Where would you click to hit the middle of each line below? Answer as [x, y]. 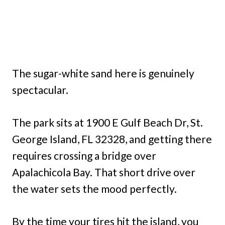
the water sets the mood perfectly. [94, 188]
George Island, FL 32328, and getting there [112, 139]
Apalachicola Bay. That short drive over [104, 172]
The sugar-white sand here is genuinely [103, 73]
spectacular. [40, 89]
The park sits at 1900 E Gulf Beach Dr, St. [107, 122]
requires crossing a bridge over [84, 155]
